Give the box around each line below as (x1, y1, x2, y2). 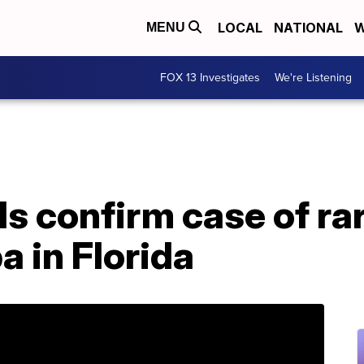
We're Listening (275, 68, 352, 86)
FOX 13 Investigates (160, 68, 260, 86)
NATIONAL (274, 19, 343, 37)
